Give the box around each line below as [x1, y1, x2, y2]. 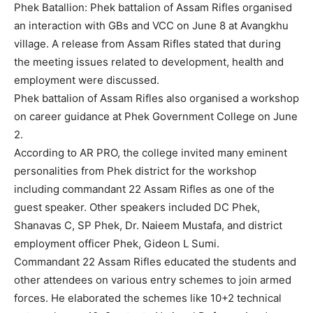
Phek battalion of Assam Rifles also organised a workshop [14, 92, 299, 105]
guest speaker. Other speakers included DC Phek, [14, 201, 260, 214]
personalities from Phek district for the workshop [14, 164, 256, 177]
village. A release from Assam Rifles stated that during [14, 37, 281, 50]
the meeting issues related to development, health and [14, 55, 284, 68]
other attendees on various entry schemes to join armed [14, 273, 291, 286]
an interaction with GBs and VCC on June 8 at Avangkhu [14, 19, 289, 32]
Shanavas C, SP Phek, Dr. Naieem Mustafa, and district [14, 219, 282, 232]
